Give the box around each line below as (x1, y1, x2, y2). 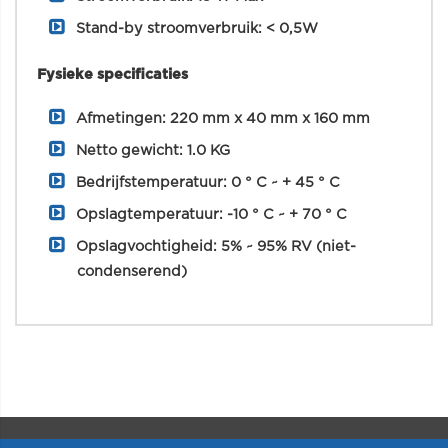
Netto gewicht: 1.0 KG (76, 143, 230, 158)
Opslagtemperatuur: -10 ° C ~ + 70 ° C (76, 207, 347, 222)
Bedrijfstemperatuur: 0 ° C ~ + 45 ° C (76, 175, 340, 190)
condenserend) (77, 264, 187, 279)
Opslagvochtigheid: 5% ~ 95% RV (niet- (76, 239, 356, 254)
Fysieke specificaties (37, 67, 188, 82)
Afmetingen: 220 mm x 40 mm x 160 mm (76, 111, 370, 126)
